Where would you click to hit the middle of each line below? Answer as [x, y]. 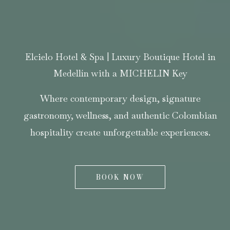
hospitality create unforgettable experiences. [120, 132]
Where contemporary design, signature [121, 98]
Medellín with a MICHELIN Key [120, 73]
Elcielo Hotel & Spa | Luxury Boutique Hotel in [120, 56]
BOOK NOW [120, 177]
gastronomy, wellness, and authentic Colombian [120, 115]
